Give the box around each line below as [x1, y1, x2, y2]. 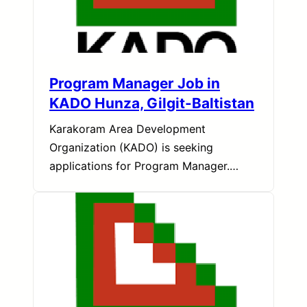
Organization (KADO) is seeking [49, 140, 213, 155]
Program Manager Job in [49, 75, 220, 93]
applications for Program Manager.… [49, 159, 238, 173]
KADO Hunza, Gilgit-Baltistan [49, 95, 254, 112]
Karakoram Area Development [49, 122, 206, 136]
